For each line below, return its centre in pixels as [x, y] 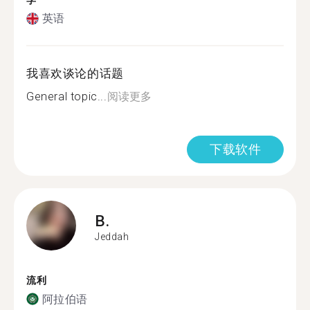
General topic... [67, 97]
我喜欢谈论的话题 [75, 73]
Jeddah [112, 236]
